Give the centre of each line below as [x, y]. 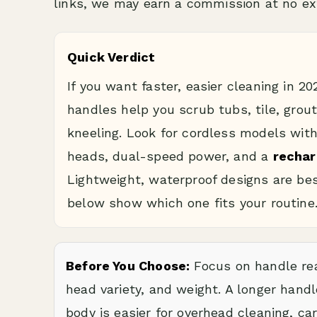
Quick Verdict [111, 57]
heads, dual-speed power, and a [170, 156]
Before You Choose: [128, 266]
